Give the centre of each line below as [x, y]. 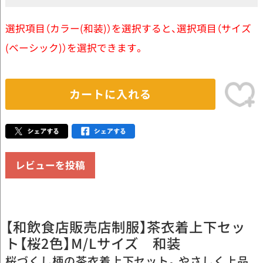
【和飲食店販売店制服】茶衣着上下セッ [125, 227]
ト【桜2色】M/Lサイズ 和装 [93, 243]
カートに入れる [110, 94]
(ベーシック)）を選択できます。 [75, 47]
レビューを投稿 [50, 165]
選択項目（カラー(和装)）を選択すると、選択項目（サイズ [128, 28]
